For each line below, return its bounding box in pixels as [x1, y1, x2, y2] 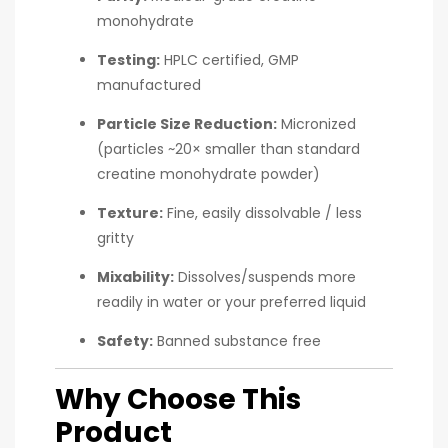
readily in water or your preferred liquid [97, 291, 366, 312]
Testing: [97, 49, 160, 70]
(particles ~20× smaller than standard [97, 138, 360, 159]
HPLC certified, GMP [160, 49, 299, 70]
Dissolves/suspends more [174, 266, 356, 287]
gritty [97, 227, 134, 248]
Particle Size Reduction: [97, 113, 277, 134]
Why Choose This [55, 379, 301, 419]
